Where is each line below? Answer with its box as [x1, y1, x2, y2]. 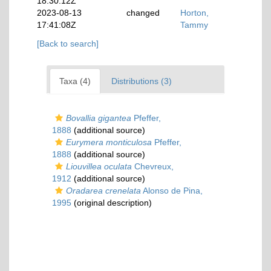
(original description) [71, 198, 152, 208]
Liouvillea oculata [66, 162, 132, 172]
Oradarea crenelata [66, 186, 141, 196]
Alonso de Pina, [141, 186, 203, 196]
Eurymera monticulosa [66, 137, 152, 148]
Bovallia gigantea [66, 113, 131, 123]
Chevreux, [132, 162, 174, 172]
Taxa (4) [59, 76, 91, 87]
